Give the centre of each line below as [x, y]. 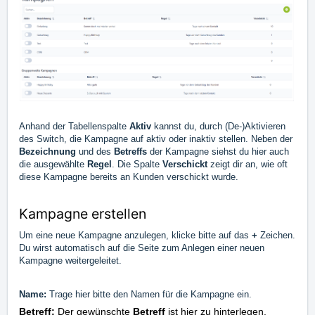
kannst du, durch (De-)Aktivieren [220, 126]
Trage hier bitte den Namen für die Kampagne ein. [150, 294]
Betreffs [132, 151]
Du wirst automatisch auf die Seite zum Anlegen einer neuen [142, 247]
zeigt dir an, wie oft [249, 164]
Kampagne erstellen [83, 213]
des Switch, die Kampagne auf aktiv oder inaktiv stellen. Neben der [156, 139]
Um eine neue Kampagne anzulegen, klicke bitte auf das [135, 235]
